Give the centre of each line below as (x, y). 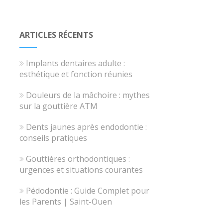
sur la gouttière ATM (58, 106)
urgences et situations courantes (81, 170)
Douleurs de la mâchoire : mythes (88, 95)
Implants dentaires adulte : (75, 63)
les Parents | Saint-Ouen (65, 202)
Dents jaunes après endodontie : (86, 127)
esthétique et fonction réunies (76, 74)
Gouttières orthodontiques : (78, 159)
